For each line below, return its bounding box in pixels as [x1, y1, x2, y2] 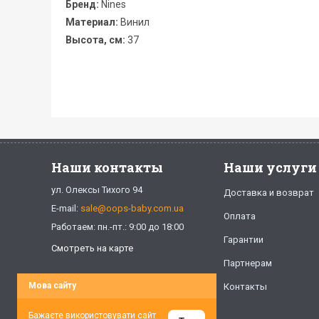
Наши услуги [224, 159, 317, 176]
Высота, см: [66, 34, 125, 46]
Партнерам [224, 258, 272, 268]
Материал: [66, 16, 118, 28]
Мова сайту [28, 281, 76, 291]
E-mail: [51, 203, 80, 214]
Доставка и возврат [224, 187, 314, 198]
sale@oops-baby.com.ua [80, 203, 184, 214]
